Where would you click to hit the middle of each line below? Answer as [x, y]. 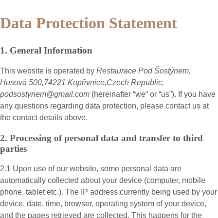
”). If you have [192, 94]
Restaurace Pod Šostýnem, [144, 71]
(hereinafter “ [113, 94]
